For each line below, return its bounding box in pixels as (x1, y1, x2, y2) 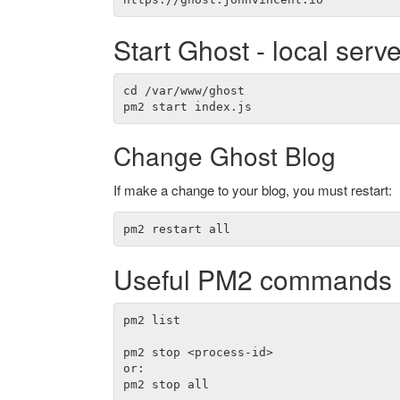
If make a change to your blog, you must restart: (113, 180, 392, 199)
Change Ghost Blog (113, 137, 336, 173)
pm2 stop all (122, 377, 209, 391)
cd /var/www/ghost (122, 83, 245, 97)
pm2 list (122, 312, 180, 327)
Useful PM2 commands (113, 260, 392, 298)
